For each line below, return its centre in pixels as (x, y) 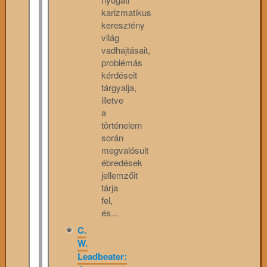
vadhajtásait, (126, 50)
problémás (122, 63)
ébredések (122, 163)
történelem (122, 125)
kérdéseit (119, 75)
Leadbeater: (102, 256)
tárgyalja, (119, 88)
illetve (112, 100)
